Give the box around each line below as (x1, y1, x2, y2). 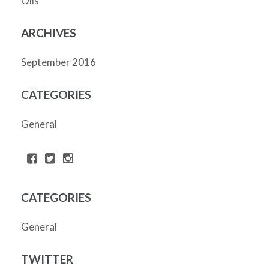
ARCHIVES (21, 26, 76, 40)
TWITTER (21, 252, 73, 267)
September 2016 (21, 56, 96, 69)
